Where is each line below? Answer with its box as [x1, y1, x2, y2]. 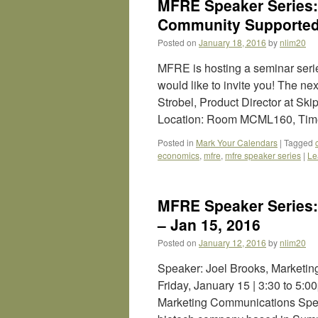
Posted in [158, 136, 194, 148]
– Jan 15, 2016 [158, 214, 261, 235]
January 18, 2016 [199, 36, 266, 48]
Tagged [284, 136, 313, 148]
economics [158, 149, 199, 161]
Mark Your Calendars [196, 136, 278, 148]
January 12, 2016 [199, 236, 266, 248]
